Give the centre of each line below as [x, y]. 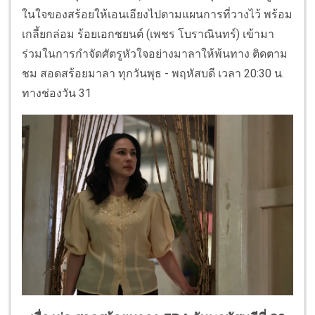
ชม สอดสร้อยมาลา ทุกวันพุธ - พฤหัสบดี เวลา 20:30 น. [153, 73]
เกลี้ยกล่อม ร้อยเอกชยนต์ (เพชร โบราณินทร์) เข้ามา [148, 34]
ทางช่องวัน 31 [58, 93]
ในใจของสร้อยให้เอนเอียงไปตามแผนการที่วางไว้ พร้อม [157, 14]
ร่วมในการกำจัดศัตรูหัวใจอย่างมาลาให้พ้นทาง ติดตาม [155, 54]
